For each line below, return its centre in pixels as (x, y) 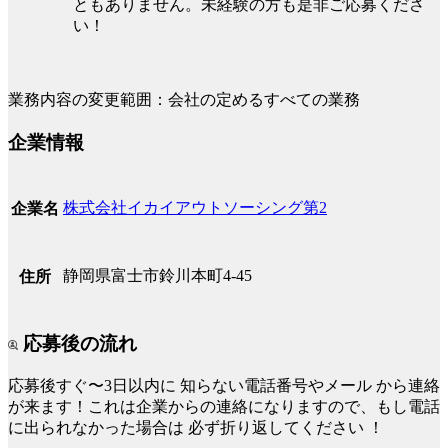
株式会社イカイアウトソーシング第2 (195, 208)
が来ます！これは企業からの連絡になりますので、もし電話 (224, 406)
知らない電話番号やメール (276, 385)
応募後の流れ (77, 344)
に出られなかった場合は (98, 427)
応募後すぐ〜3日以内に (94, 385)
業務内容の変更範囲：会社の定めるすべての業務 (184, 99)
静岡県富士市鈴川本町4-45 (157, 276)
